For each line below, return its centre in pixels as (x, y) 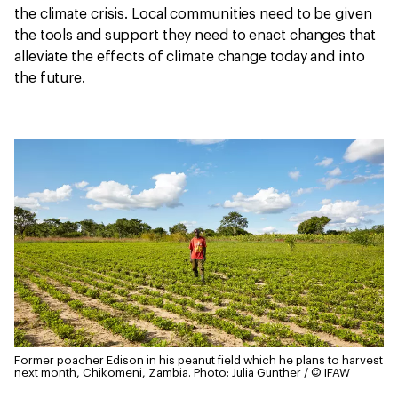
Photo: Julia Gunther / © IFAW (272, 373)
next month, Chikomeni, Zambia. (103, 373)
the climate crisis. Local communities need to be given (193, 14)
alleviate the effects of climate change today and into (190, 57)
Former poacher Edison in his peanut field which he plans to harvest (199, 360)
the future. (52, 78)
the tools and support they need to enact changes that (195, 36)
